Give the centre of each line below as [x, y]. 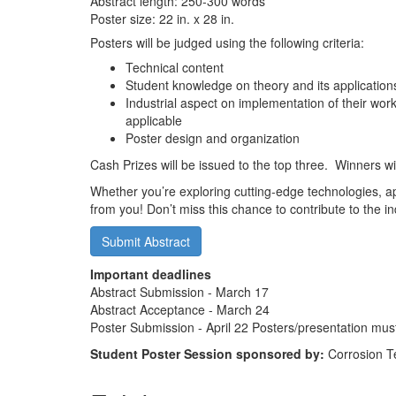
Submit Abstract [146, 241]
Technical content [175, 67]
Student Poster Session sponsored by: [209, 354]
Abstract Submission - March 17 [179, 292]
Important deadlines [151, 274]
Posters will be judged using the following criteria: [227, 42]
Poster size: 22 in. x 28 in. [162, 19]
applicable [154, 120]
